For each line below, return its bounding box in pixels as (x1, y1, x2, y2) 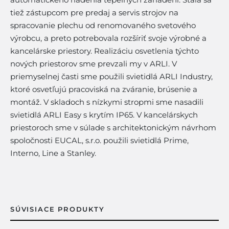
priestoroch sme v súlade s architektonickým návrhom (10, 123, 216, 132)
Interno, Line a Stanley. (10, 148, 96, 158)
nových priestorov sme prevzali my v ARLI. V (10, 59, 177, 68)
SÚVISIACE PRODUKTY (10, 205, 105, 213)
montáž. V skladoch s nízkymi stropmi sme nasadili (10, 97, 203, 107)
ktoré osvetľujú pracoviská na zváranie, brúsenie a (10, 84, 197, 94)
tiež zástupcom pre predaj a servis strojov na (10, 8, 178, 17)
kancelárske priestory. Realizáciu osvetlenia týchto (10, 46, 199, 56)
